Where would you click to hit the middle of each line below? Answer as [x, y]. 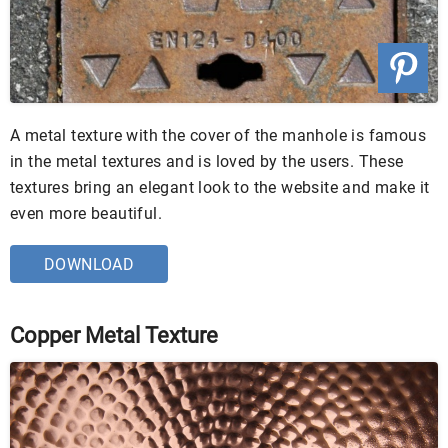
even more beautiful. [86, 214]
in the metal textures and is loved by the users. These [207, 162]
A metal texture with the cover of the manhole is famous [218, 136]
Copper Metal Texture [114, 336]
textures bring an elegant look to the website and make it [220, 188]
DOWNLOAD [89, 265]
